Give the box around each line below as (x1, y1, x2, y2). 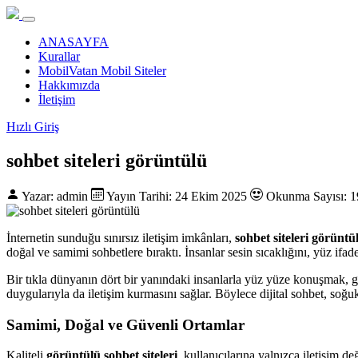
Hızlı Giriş (6, 120, 59, 133)
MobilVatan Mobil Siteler (38, 64, 166, 78)
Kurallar (38, 50, 80, 63)
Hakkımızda (38, 78, 100, 92)
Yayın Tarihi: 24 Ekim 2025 (104, 189, 250, 203)
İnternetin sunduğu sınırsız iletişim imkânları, (6, 230, 235, 245)
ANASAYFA (38, 35, 109, 49)
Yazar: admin (19, 189, 91, 203)
